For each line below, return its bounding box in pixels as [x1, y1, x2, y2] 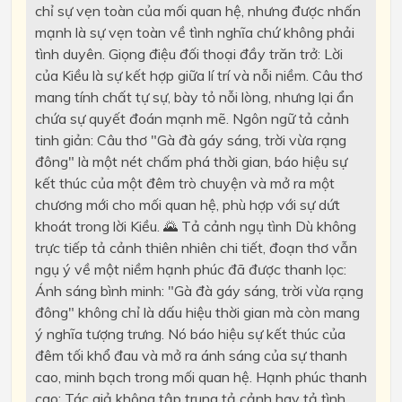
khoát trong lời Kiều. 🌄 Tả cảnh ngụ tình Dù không [34, 216, 356, 235]
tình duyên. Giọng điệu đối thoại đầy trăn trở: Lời [34, 44, 343, 63]
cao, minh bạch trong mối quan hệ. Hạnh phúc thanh [34, 367, 367, 386]
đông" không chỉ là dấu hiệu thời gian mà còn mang [34, 302, 360, 321]
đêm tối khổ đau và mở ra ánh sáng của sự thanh [34, 345, 347, 364]
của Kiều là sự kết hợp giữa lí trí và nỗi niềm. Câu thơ [34, 66, 363, 84]
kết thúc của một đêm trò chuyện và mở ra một [34, 173, 335, 192]
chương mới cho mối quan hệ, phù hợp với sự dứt [34, 195, 340, 214]
